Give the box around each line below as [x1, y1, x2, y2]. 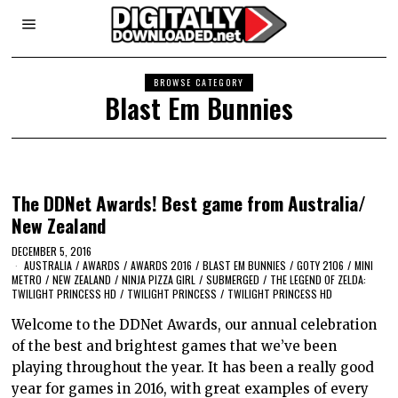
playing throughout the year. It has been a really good [12, 358, 375, 376]
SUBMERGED [206, 271, 260, 287]
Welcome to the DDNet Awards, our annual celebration [12, 315, 378, 333]
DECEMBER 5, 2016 [12, 243, 92, 259]
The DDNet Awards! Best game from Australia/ [12, 189, 367, 217]
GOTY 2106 [297, 257, 345, 273]
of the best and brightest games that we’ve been [12, 337, 338, 354]
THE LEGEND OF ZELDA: [270, 271, 367, 287]
